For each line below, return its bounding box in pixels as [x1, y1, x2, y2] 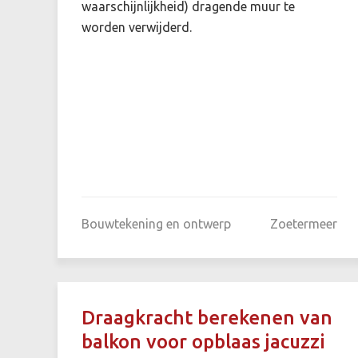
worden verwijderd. [82, 19, 192, 34]
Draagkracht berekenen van [82, 306, 332, 328]
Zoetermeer [269, 216, 337, 231]
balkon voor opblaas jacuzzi [82, 330, 325, 352]
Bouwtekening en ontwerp [82, 216, 231, 231]
